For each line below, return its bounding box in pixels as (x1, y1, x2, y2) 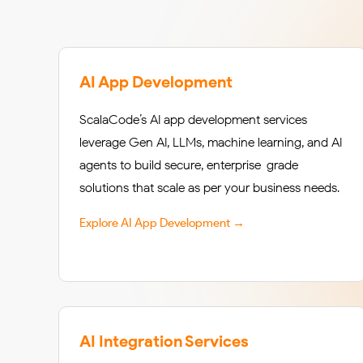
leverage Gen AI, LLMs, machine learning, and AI (79, 135, 342, 150)
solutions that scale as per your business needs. (79, 180, 340, 195)
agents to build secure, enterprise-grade (79, 157, 298, 173)
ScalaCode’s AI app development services (79, 112, 307, 127)
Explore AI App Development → (79, 216, 245, 230)
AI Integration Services (79, 331, 249, 351)
